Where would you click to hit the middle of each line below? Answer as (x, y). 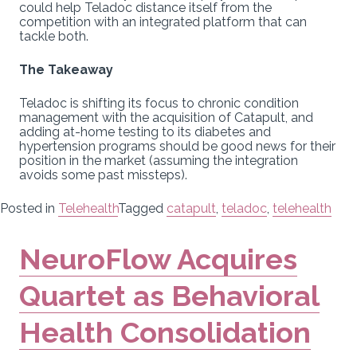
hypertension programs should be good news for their (177, 146)
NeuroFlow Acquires (158, 259)
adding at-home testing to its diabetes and (145, 131)
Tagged (142, 208)
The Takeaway (66, 69)
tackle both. (54, 36)
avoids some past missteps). (103, 175)
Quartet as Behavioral (169, 295)
